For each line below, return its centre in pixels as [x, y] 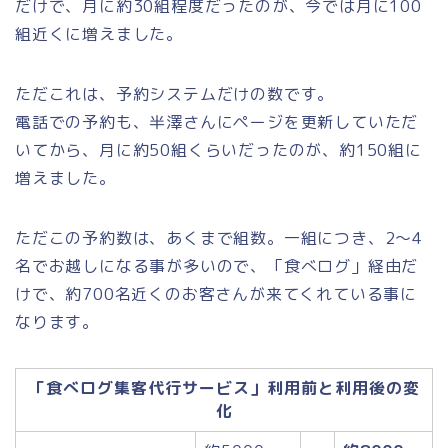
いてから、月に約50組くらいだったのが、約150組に [218, 149]
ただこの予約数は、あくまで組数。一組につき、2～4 [219, 237]
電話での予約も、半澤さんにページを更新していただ [217, 121]
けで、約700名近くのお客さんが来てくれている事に [216, 293]
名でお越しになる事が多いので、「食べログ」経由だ [217, 265]
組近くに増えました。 [99, 33]
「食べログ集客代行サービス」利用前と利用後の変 [224, 387]
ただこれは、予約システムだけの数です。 [175, 93]
